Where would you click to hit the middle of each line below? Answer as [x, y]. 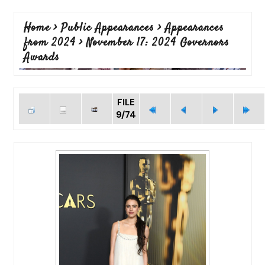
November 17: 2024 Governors [158, 43]
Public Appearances [107, 28]
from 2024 [49, 43]
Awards [41, 58]
